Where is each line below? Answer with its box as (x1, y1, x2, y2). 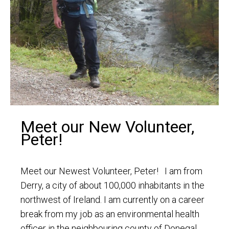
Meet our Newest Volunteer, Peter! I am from (20, 166, 202, 177)
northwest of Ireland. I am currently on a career (20, 194, 204, 205)
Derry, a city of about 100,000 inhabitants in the (20, 180, 204, 191)
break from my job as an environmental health (20, 209, 199, 220)
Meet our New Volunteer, (20, 117, 194, 137)
